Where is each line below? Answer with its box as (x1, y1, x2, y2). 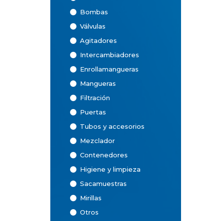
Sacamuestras (80, 179, 127, 187)
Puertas (80, 108, 106, 116)
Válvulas (80, 22, 106, 30)
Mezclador (80, 136, 115, 145)
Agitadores (80, 36, 117, 44)
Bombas (80, 7, 108, 16)
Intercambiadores (80, 50, 139, 59)
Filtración (80, 93, 110, 102)
